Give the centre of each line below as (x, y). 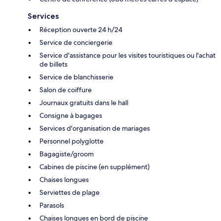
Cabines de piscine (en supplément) (94, 166)
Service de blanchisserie (76, 77)
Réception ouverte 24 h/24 (81, 29)
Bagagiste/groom (67, 154)
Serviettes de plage (70, 192)
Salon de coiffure (66, 90)
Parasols (52, 205)
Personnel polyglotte (72, 141)
